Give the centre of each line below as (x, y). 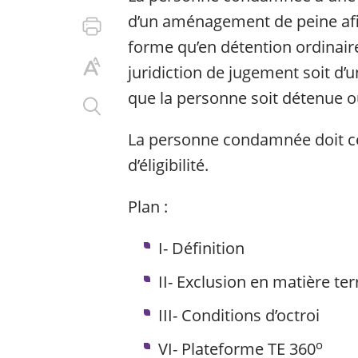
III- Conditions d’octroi (239, 315)
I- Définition (201, 248)
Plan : (148, 207)
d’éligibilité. (168, 165)
